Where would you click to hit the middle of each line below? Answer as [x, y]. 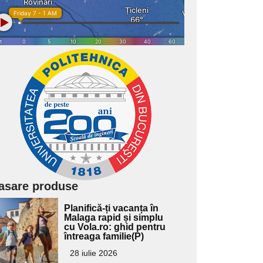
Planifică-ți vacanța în [112, 208]
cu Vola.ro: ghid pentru [115, 227]
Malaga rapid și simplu [114, 218]
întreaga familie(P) [104, 237]
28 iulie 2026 [94, 253]
